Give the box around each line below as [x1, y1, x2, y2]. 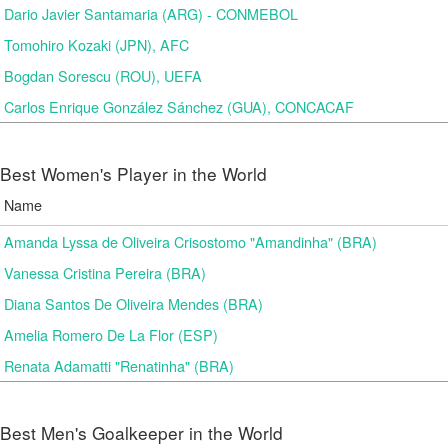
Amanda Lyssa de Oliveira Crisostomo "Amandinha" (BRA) [4, 231, 377, 252]
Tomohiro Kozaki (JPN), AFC [4, 34, 189, 55]
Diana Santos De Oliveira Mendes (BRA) [4, 293, 263, 314]
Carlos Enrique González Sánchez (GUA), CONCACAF [4, 96, 354, 117]
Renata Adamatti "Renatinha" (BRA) [4, 355, 234, 376]
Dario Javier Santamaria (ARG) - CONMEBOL [4, 3, 298, 24]
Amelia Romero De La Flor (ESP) [4, 324, 218, 345]
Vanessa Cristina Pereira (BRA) [4, 262, 206, 283]
